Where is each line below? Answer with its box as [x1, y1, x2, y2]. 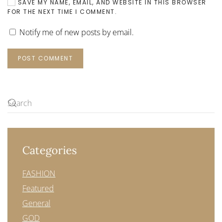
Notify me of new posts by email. [19, 27, 134, 38]
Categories [22, 143, 77, 157]
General [22, 198, 51, 209]
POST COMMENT [18, 54, 73, 62]
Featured [22, 183, 54, 194]
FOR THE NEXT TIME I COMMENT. [7, 7, 117, 16]
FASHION [22, 168, 55, 179]
